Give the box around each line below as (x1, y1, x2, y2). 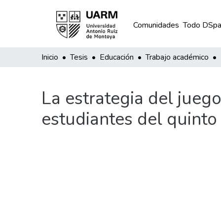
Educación (100, 52, 134, 63)
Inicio (41, 52, 58, 63)
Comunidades (133, 20, 179, 31)
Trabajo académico (146, 52, 209, 63)
